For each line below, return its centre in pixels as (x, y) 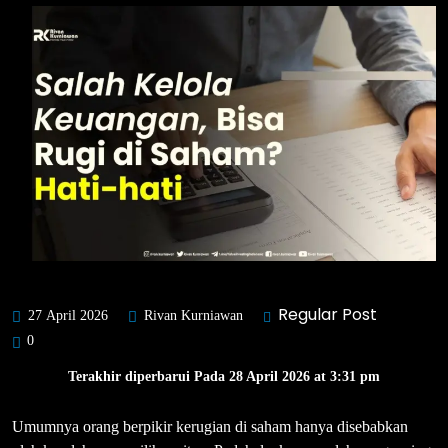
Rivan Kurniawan (191, 315)
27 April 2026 (66, 315)
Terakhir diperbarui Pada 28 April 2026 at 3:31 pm (224, 376)
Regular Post (327, 314)
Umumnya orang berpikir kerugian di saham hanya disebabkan (210, 426)
